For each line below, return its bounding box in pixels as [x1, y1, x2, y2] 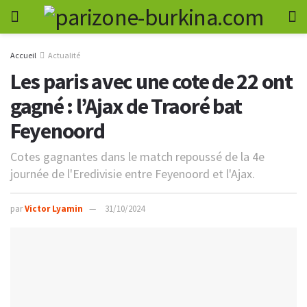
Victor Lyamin [25, 203, 83, 215]
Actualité [48, 50, 80, 60]
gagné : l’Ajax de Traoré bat [10, 92, 243, 120]
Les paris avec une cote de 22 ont [10, 67, 293, 95]
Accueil [10, 50, 36, 60]
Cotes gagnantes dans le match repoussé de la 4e [10, 149, 265, 165]
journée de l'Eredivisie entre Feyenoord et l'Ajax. [10, 166, 255, 182]
